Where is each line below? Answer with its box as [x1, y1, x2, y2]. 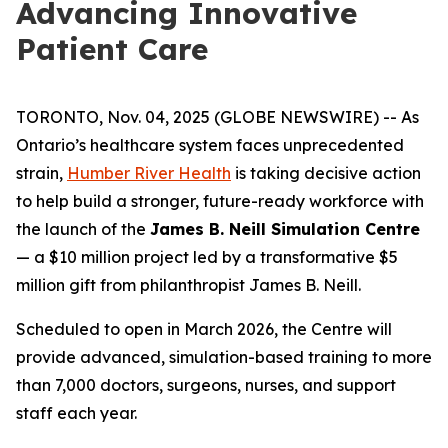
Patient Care [16, 30, 208, 68]
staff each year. [16, 403, 137, 423]
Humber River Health [67, 163, 231, 183]
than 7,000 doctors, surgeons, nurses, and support [16, 375, 396, 395]
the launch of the [16, 219, 150, 239]
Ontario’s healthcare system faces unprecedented [16, 135, 404, 155]
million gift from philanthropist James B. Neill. [16, 275, 361, 295]
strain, [16, 163, 67, 183]
